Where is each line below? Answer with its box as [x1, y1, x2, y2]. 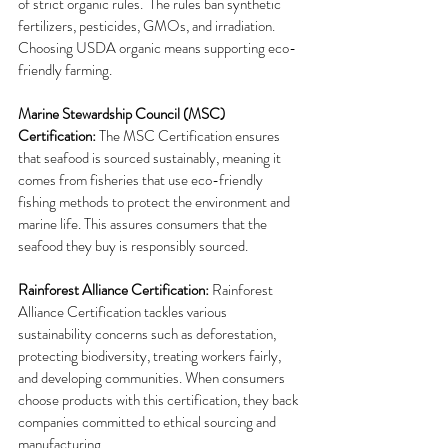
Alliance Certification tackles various [18, 301, 230, 324]
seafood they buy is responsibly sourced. [18, 235, 248, 258]
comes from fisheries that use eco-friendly [18, 169, 266, 192]
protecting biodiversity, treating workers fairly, [18, 345, 284, 368]
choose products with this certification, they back [18, 389, 301, 412]
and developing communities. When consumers [18, 367, 288, 390]
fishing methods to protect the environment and [18, 191, 293, 214]
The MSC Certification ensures [99, 125, 283, 148]
